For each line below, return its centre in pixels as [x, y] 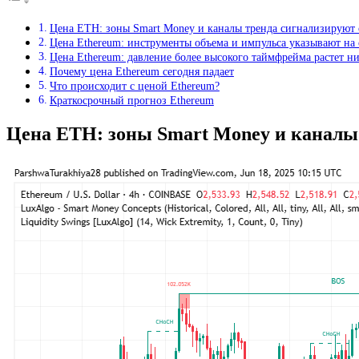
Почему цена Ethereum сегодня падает [141, 72]
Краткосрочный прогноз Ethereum [131, 101]
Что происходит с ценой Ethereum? [134, 86]
